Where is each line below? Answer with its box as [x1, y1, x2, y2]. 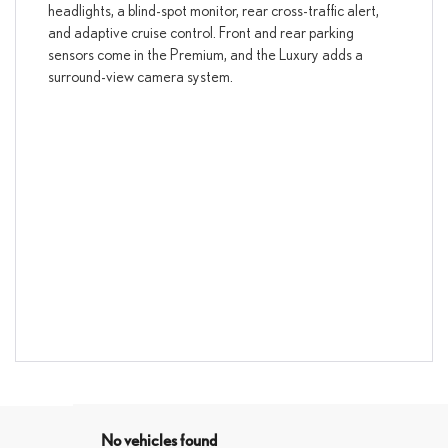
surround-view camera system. [47, 66, 233, 85]
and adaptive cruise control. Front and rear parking [47, 22, 354, 41]
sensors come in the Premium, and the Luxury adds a [47, 44, 363, 63]
